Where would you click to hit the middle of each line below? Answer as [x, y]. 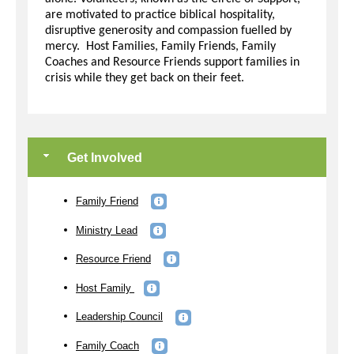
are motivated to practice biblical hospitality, [160, 15]
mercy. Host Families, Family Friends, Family [160, 47]
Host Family [105, 288]
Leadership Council [119, 316]
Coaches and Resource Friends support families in [172, 63]
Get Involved [103, 158]
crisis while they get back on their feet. [145, 79]
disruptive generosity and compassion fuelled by [168, 31]
